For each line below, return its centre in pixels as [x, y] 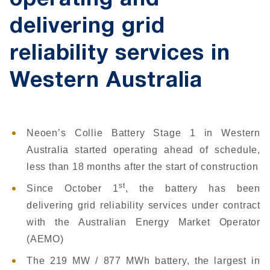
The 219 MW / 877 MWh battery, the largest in [143, 261]
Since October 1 [73, 188]
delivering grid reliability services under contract [143, 205]
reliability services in [120, 55]
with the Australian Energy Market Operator [143, 222]
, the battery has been [193, 188]
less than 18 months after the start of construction [143, 167]
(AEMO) [45, 239]
